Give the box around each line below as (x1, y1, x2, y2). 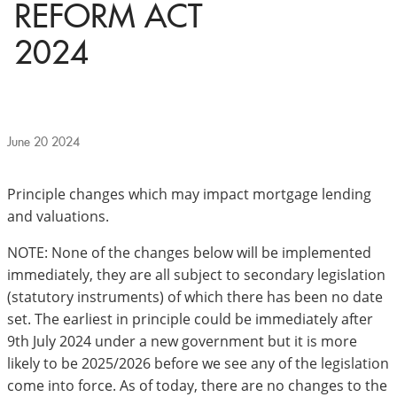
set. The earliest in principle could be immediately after (7, 308, 373, 329)
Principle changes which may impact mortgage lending (7, 183, 371, 204)
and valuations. (7, 206, 109, 226)
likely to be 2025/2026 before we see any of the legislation (7, 353, 389, 373)
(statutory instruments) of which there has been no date (7, 286, 383, 307)
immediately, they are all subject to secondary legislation (7, 264, 385, 284)
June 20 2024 (7, 135, 80, 148)
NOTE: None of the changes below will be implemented (7, 242, 371, 262)
